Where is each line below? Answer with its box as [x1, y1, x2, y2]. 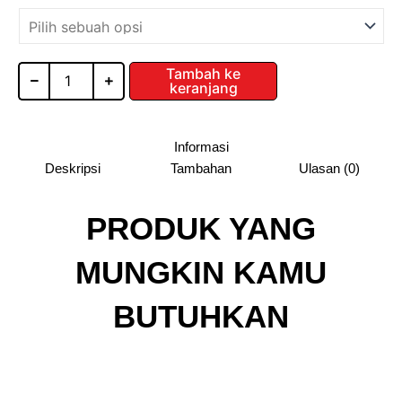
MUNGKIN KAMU [75, 254, 327, 290]
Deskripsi [45, 160, 101, 176]
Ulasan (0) [298, 160, 360, 176]
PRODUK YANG [86, 210, 316, 246]
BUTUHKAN [113, 298, 289, 334]
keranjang [169, 79, 238, 97]
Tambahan [170, 160, 232, 176]
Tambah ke [166, 65, 240, 83]
